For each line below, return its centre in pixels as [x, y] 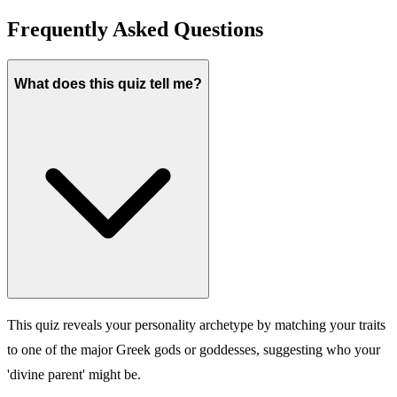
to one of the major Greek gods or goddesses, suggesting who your [194, 350]
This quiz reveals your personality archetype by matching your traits [196, 325]
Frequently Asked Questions [135, 30]
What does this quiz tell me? [108, 83]
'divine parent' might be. [74, 375]
